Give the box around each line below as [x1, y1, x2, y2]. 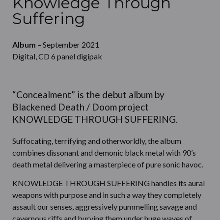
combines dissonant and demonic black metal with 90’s [12, 148, 196, 157]
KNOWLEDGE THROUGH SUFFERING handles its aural [12, 178, 205, 188]
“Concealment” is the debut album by [12, 89, 165, 100]
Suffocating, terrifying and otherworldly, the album [12, 136, 181, 145]
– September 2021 [36, 40, 99, 49]
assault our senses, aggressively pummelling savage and [12, 202, 197, 212]
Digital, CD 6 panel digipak [12, 52, 102, 61]
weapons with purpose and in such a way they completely [12, 190, 201, 200]
